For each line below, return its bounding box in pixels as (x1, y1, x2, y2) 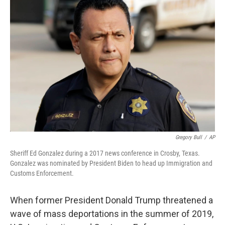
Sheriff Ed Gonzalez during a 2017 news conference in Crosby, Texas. (10, 149, 200, 157)
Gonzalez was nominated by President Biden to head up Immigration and (10, 159, 212, 167)
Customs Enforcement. (10, 169, 74, 177)
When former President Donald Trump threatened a (10, 195, 213, 205)
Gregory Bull (175, 134, 202, 141)
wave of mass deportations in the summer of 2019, (10, 208, 213, 219)
